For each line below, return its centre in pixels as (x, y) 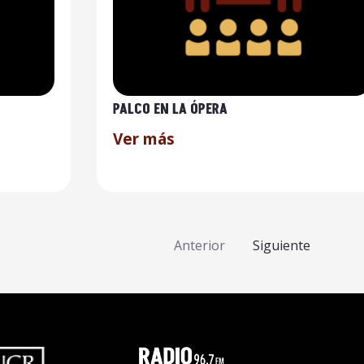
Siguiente (282, 245)
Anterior (199, 245)
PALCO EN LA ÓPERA (170, 109)
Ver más (144, 139)
